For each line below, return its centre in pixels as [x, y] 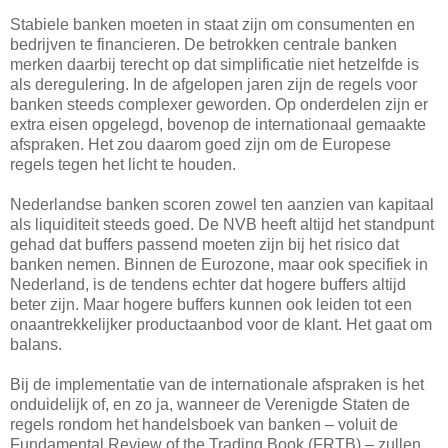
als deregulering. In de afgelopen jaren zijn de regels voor [213, 84]
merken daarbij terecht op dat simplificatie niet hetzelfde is [214, 64]
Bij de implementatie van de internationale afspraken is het [217, 384]
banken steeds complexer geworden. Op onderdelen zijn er [219, 104]
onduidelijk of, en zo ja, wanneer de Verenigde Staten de [210, 404]
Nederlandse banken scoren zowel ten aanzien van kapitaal [222, 204]
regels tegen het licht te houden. [123, 164]
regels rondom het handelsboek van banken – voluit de [204, 424]
